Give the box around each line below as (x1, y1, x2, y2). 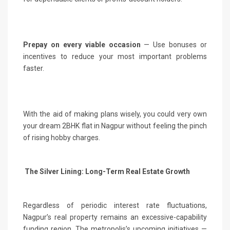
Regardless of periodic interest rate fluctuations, (23, 201, 207, 209)
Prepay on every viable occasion (23, 40, 141, 49)
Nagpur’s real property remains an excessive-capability (23, 213, 207, 221)
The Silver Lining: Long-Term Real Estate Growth (25, 167, 190, 176)
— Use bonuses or (140, 40, 207, 49)
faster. (23, 64, 44, 72)
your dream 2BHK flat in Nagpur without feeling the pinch (23, 121, 207, 130)
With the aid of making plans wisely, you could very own (23, 109, 207, 118)
